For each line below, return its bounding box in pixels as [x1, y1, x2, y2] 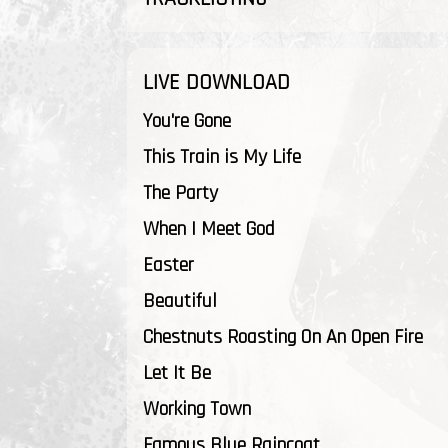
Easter [143, 252, 194, 278]
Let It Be [143, 360, 211, 386]
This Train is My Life [143, 144, 301, 170]
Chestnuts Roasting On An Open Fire [143, 324, 423, 350]
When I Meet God [143, 216, 275, 242]
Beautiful [143, 288, 217, 314]
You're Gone [143, 108, 231, 134]
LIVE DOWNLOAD [143, 69, 290, 97]
